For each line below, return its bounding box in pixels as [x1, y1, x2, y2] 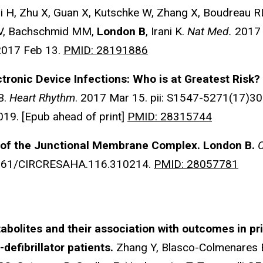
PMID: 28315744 [127, 109, 212, 123]
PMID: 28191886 [63, 43, 148, 58]
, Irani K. [146, 25, 187, 39]
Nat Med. [187, 25, 235, 39]
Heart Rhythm [9, 90, 75, 104]
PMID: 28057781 [154, 157, 238, 171]
